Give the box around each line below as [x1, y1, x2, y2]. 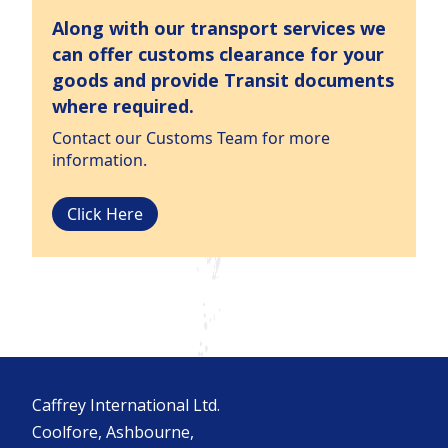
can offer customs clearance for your [52, 42, 384, 67]
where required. [52, 94, 194, 119]
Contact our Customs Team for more [52, 127, 330, 150]
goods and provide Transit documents [52, 68, 394, 93]
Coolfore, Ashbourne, [32, 421, 194, 444]
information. [52, 149, 147, 172]
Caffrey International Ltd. [32, 394, 220, 417]
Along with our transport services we [52, 16, 386, 41]
